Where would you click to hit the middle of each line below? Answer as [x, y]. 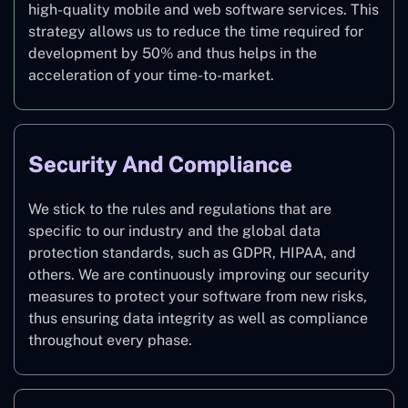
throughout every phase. [110, 341]
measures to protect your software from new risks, [198, 297]
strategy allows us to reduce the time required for [196, 32]
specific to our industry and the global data [174, 231]
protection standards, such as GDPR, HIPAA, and [192, 253]
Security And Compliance [160, 164]
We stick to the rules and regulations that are [180, 209]
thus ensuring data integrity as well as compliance [198, 319]
